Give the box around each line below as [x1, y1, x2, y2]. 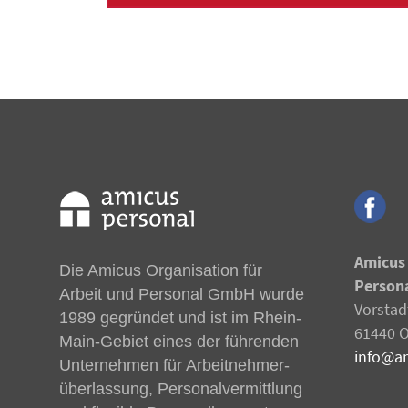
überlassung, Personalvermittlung [59, 380, 302, 399]
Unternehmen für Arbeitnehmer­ [59, 356, 290, 375]
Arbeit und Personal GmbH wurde [59, 285, 304, 304]
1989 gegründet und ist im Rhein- [59, 309, 301, 328]
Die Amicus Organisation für [59, 261, 262, 280]
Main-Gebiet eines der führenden [59, 332, 299, 352]
